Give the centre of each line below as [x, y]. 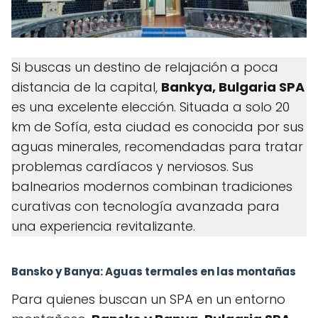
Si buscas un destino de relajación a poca [145, 67]
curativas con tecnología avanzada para [146, 206]
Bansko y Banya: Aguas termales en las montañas [154, 272]
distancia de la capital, [86, 87]
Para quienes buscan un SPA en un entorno [148, 299]
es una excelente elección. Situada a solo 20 [150, 107]
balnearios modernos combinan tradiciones [152, 186]
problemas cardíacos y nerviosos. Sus [132, 166]
